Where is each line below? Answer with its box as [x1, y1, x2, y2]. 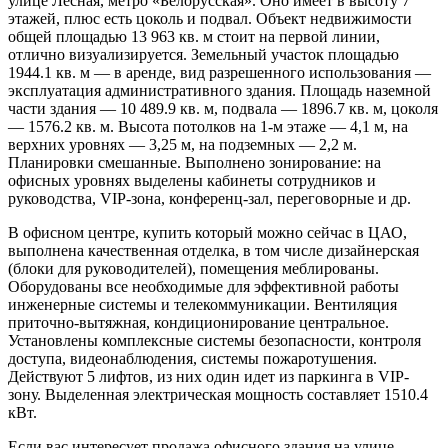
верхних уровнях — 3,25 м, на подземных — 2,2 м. [8, 135, 357, 153]
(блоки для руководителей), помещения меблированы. [8, 259, 379, 277]
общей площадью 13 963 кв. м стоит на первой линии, [8, 27, 380, 45]
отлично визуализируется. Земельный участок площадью [8, 45, 399, 63]
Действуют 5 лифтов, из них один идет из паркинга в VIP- [8, 367, 409, 385]
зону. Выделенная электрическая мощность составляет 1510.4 [8, 385, 428, 403]
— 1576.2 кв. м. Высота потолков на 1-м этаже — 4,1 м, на [8, 117, 408, 135]
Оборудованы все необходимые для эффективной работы [8, 277, 399, 295]
